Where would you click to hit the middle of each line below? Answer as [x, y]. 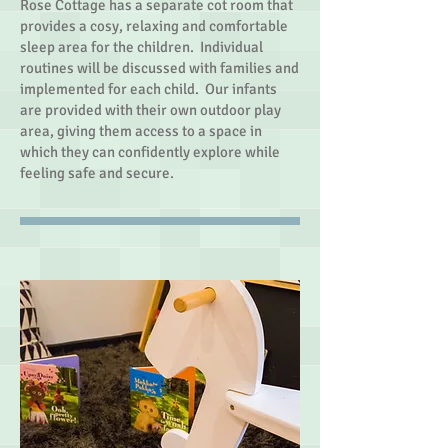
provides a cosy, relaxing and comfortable [154, 26]
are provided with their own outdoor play [150, 110]
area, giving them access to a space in [141, 131]
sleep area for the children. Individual [141, 47]
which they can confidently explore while [150, 152]
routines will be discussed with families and [159, 68]
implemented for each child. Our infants [148, 89]
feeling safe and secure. [97, 173]
